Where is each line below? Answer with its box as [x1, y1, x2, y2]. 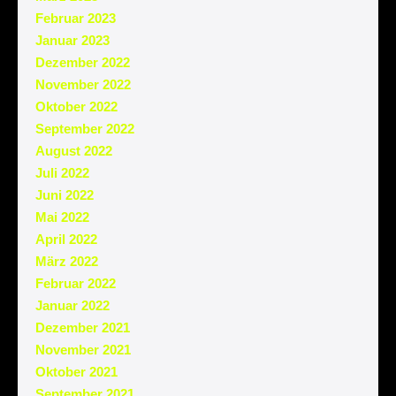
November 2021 [35, 341, 131, 357]
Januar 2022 [35, 297, 110, 313]
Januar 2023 [35, 32, 110, 48]
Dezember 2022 [35, 54, 130, 70]
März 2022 [35, 253, 98, 269]
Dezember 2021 [35, 319, 130, 335]
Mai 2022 [35, 209, 89, 225]
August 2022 [35, 142, 112, 158]
